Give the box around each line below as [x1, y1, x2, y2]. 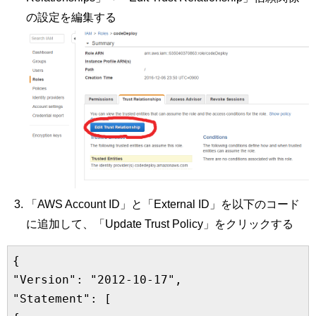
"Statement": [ [13, 291, 111, 305]
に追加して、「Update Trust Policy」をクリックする [26, 217, 294, 230]
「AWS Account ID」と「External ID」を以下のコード [26, 197, 300, 210]
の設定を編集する [26, 11, 117, 24]
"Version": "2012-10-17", [13, 272, 182, 286]
